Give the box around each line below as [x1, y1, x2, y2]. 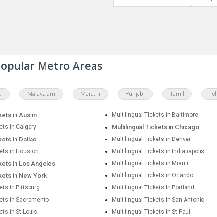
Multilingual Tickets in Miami [112, 160, 189, 167]
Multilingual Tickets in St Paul [112, 208, 191, 215]
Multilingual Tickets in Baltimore [112, 111, 199, 118]
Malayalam [27, 91, 55, 97]
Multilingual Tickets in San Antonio [112, 196, 205, 203]
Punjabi [125, 91, 145, 97]
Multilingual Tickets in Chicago [112, 124, 200, 131]
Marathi [80, 91, 100, 97]
